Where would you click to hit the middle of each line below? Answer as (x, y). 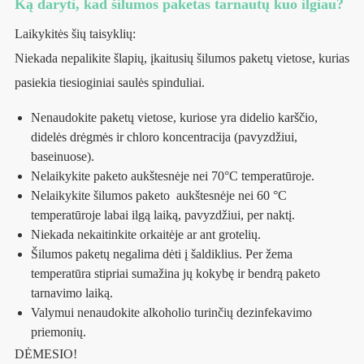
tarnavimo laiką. (72, 293)
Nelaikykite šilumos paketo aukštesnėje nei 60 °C (159, 196)
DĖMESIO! (46, 354)
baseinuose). (63, 157)
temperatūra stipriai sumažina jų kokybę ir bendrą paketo (175, 274)
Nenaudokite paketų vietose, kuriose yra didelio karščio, (174, 118)
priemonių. (58, 332)
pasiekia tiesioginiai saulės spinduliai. (110, 83)
